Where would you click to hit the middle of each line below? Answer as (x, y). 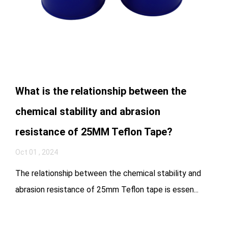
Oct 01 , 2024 (37, 152)
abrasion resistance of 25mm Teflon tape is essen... (107, 189)
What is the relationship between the (101, 91)
